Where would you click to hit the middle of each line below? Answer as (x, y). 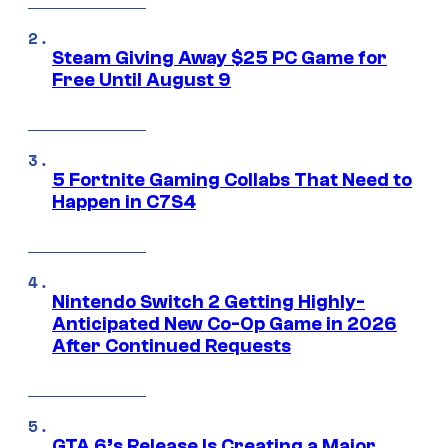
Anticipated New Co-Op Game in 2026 (224, 324)
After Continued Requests (171, 346)
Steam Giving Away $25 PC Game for (219, 58)
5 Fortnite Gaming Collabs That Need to (232, 180)
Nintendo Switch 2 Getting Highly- (208, 302)
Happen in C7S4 (124, 202)
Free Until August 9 (141, 80)
